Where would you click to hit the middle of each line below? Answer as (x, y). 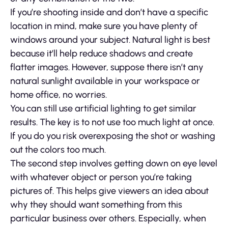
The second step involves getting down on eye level (114, 164)
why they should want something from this (96, 205)
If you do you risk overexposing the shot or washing (113, 136)
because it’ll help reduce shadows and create (102, 54)
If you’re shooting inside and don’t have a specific (109, 12)
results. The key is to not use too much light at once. (112, 122)
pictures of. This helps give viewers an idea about (109, 191)
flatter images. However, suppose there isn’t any (107, 67)
